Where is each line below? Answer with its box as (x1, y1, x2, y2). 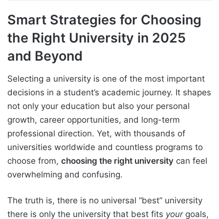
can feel (174, 155, 207, 166)
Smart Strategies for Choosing (7, 12, 201, 28)
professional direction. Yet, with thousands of (7, 128, 185, 138)
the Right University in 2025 (7, 30, 186, 46)
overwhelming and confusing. (7, 169, 123, 179)
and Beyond (7, 48, 83, 65)
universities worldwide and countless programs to (7, 142, 203, 152)
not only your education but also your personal (7, 101, 190, 111)
